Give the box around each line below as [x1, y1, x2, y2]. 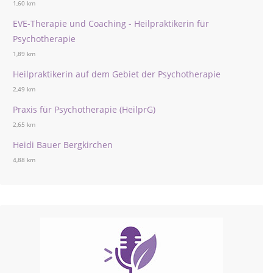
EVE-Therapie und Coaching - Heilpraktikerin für [13, 18, 209, 29]
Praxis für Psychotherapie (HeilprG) [13, 104, 155, 115]
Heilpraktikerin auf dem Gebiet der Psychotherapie [13, 68, 221, 80]
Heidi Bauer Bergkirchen [13, 139, 113, 151]
